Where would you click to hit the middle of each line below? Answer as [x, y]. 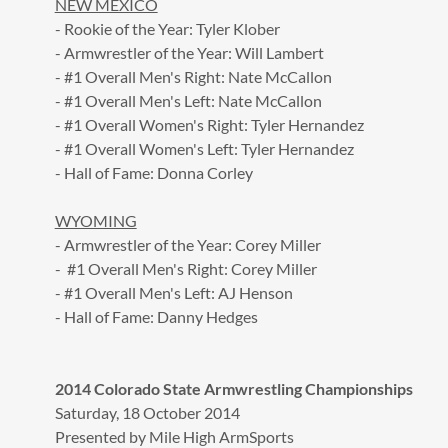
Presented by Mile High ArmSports [174, 436]
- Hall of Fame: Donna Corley [153, 172]
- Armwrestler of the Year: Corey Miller [187, 244]
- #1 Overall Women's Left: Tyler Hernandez [204, 148]
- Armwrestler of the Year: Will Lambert [189, 52]
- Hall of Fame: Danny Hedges [156, 316]
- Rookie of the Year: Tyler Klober [167, 28]
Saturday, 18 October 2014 [147, 412]
